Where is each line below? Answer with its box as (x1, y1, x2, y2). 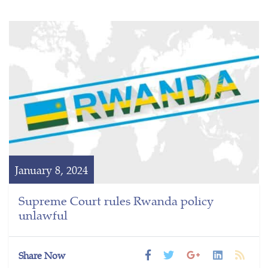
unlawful (19, 205, 68, 223)
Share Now (19, 248, 65, 262)
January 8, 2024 (15, 162, 88, 177)
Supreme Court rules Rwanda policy (19, 191, 214, 209)
